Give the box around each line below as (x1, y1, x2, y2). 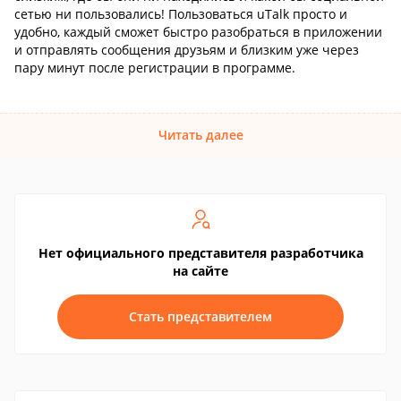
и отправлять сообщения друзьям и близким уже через (14, 41, 359, 58)
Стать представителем (129, 308, 272, 325)
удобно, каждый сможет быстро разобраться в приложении (14, 23, 382, 40)
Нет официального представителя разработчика (38, 244, 363, 261)
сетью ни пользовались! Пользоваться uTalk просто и (14, 5, 347, 22)
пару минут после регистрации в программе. (14, 59, 295, 76)
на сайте (173, 262, 228, 279)
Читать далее (158, 126, 243, 143)
